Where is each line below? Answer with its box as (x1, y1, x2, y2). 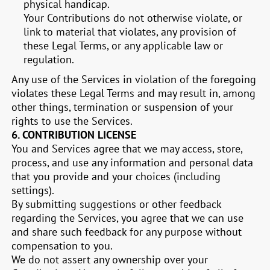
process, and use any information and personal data (11, 155, 254, 169)
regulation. (24, 52, 75, 66)
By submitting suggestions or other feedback (11, 197, 222, 211)
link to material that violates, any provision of (24, 25, 237, 39)
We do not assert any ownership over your (11, 253, 209, 266)
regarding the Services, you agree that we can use (11, 211, 244, 225)
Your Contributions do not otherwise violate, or (24, 11, 243, 25)
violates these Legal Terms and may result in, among (11, 86, 256, 100)
